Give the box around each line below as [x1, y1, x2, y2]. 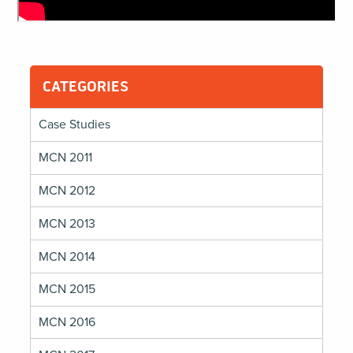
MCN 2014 [39, 248, 96, 265]
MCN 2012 [39, 182, 96, 199]
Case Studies [39, 117, 111, 133]
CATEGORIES [42, 77, 128, 96]
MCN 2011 [39, 150, 93, 166]
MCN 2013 [39, 215, 96, 232]
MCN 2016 [39, 314, 96, 331]
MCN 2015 [39, 281, 96, 298]
